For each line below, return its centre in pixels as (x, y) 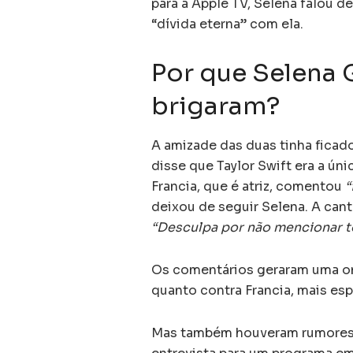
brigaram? (216, 106)
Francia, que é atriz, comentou (248, 186)
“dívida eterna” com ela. (227, 24)
